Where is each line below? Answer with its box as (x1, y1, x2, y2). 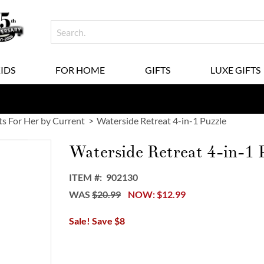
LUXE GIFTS (210, 64, 260, 75)
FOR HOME (55, 64, 105, 75)
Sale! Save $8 (69, 215, 126, 226)
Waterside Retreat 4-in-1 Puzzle (97, 115, 226, 126)
